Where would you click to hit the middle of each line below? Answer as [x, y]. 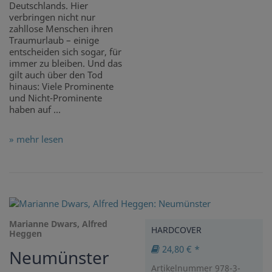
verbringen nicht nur [52, 17]
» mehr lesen [36, 139]
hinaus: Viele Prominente [61, 87]
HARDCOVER [176, 230]
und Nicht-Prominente [56, 98]
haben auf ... [35, 110]
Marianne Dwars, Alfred [58, 224]
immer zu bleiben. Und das [66, 63]
